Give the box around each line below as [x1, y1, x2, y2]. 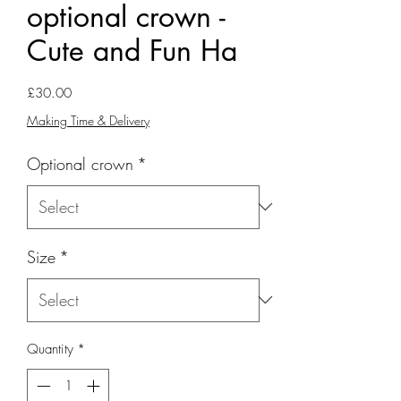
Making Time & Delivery [27, 111, 149, 129]
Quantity [27, 339, 73, 358]
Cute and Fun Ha [27, 31, 237, 69]
